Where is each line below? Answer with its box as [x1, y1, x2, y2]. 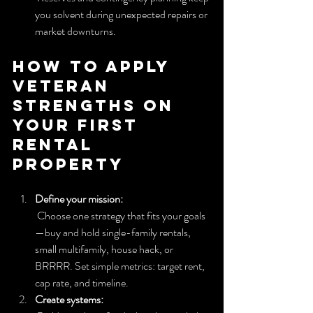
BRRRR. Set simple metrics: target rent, [35, 257, 207, 274]
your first [13, 115, 145, 135]
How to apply [13, 56, 176, 76]
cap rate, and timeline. [35, 274, 129, 291]
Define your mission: [35, 190, 123, 207]
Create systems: [35, 291, 103, 307]
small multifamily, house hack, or [35, 240, 175, 257]
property [13, 154, 124, 174]
